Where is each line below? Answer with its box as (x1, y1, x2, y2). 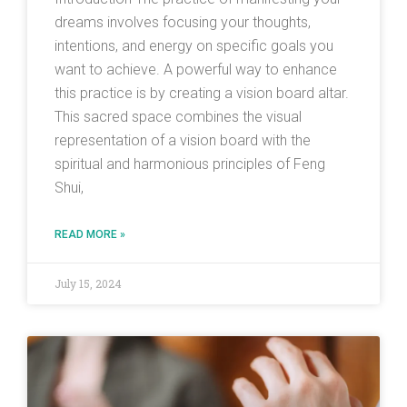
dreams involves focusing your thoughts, (55, 14, 311, 32)
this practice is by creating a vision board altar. (55, 84, 349, 103)
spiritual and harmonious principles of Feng (55, 155, 325, 174)
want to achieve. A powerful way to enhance (55, 61, 337, 79)
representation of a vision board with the (55, 132, 311, 150)
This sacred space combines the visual (55, 108, 302, 126)
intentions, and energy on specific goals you (55, 37, 333, 55)
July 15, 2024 (55, 276, 122, 292)
